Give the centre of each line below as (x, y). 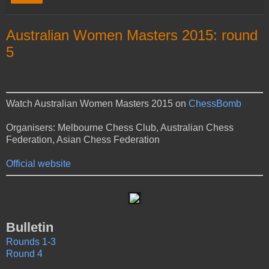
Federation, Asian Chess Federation (83, 139)
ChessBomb (215, 103)
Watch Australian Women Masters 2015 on (97, 103)
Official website (38, 163)
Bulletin (30, 228)
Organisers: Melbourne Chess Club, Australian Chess (120, 127)
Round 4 (24, 254)
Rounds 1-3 (31, 242)
